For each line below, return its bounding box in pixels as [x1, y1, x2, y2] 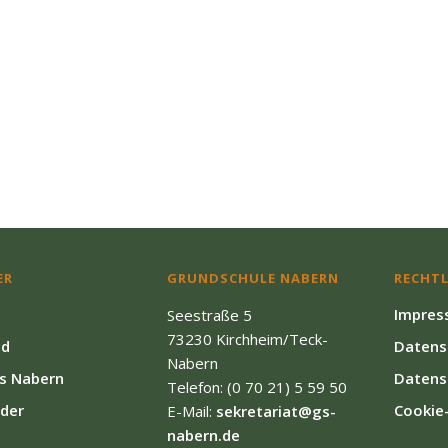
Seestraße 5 [166, 305, 252, 325]
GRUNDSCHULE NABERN [166, 269, 339, 287]
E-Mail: [166, 401, 216, 421]
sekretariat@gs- [215, 401, 336, 421]
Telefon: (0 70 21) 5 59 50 [166, 377, 347, 397]
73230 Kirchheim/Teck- [166, 329, 328, 349]
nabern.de [166, 425, 240, 445]
